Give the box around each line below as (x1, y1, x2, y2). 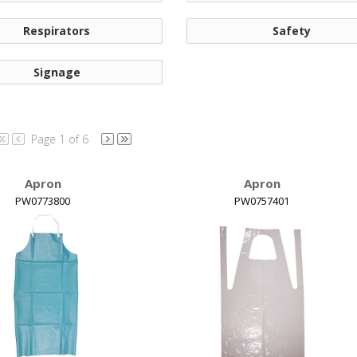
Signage (33, 64, 80, 80)
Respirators (23, 23, 91, 39)
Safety (273, 23, 312, 39)
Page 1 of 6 (31, 131, 88, 147)
